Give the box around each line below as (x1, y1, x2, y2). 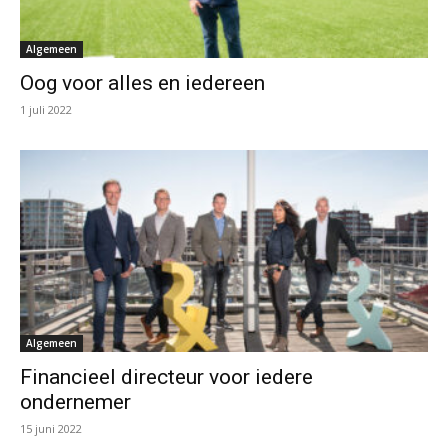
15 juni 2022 (20, 420, 82, 436)
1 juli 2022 (20, 102, 72, 118)
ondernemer (20, 389, 131, 414)
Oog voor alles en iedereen (20, 71, 265, 96)
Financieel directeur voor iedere (20, 364, 313, 389)
